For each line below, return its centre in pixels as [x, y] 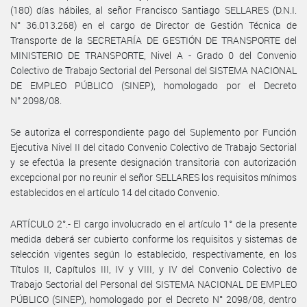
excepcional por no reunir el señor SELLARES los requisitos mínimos [153, 177]
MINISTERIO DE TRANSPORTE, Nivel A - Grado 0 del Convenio [153, 55]
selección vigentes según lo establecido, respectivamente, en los [153, 254]
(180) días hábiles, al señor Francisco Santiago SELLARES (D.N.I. [153, 10]
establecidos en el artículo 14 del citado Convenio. [115, 192]
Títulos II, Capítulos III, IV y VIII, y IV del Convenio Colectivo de [153, 269]
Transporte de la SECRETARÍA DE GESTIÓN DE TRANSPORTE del [153, 40]
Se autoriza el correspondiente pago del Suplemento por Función [153, 132]
